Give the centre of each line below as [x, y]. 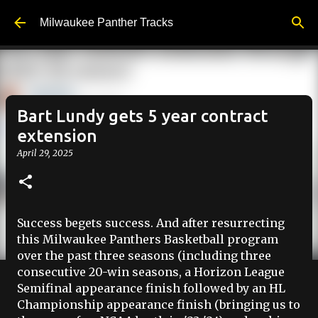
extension [57, 136]
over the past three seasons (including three [144, 256]
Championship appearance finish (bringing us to [159, 305]
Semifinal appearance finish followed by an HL [151, 288]
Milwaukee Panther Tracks [106, 22]
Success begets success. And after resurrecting [151, 223]
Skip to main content [159, 17]
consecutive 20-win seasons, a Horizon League [151, 272]
